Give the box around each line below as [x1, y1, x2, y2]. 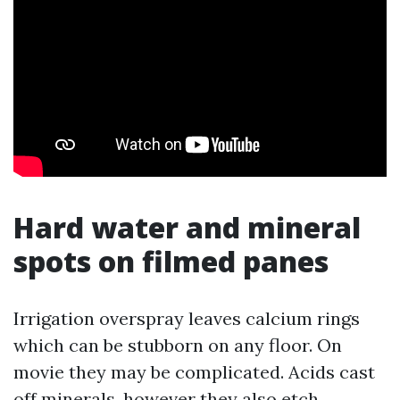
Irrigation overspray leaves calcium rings [13, 307, 360, 329]
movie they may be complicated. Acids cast [13, 361, 375, 383]
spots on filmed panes [13, 242, 329, 280]
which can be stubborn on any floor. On [13, 334, 342, 356]
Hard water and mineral [13, 208, 361, 246]
